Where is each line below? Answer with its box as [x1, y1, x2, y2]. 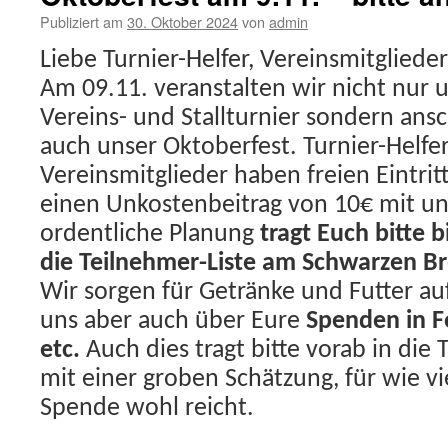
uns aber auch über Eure [40, 309, 306, 335]
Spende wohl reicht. [40, 396, 254, 422]
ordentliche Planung [40, 222, 260, 248]
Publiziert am [40, 11, 123, 33]
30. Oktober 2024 [127, 11, 238, 33]
